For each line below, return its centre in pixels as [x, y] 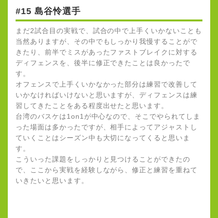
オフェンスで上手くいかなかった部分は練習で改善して [107, 84]
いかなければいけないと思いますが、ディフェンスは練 [107, 95]
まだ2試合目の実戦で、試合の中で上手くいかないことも [109, 30]
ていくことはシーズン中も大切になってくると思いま [103, 137]
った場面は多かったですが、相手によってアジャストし [107, 127]
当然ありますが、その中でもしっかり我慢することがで [107, 41]
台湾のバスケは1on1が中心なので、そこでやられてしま [108, 116]
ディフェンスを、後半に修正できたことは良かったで [103, 63]
